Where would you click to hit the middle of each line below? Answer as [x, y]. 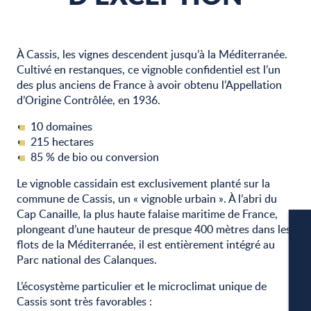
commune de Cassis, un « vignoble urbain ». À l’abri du [147, 199]
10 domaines [61, 126]
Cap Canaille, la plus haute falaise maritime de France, [147, 214]
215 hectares [62, 142]
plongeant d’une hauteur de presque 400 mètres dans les [154, 229]
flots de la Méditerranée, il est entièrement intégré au [146, 244]
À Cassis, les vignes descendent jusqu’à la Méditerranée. [152, 54]
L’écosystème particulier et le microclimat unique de [142, 286]
